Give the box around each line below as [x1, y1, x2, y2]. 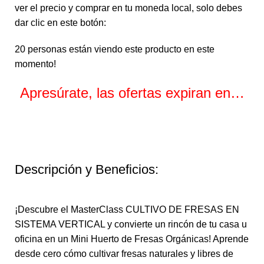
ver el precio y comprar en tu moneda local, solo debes [15, 3, 242, 14]
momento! [15, 59, 56, 70]
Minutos [112, 126, 152, 138]
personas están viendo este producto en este [28, 44, 214, 55]
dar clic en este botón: [15, 18, 106, 28]
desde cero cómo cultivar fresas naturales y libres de [15, 249, 233, 259]
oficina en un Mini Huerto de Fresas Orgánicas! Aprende [15, 234, 249, 245]
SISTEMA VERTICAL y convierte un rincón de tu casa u [15, 219, 247, 230]
